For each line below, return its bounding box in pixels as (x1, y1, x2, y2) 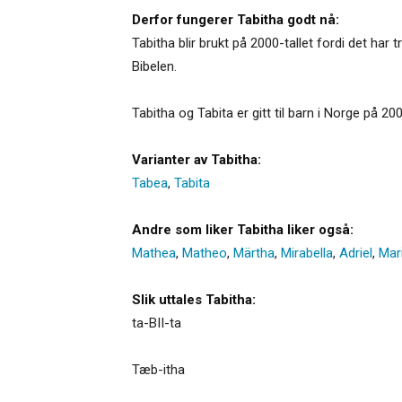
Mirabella (281, 244, 333, 261)
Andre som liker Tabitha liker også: (132, 221, 354, 238)
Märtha (233, 244, 275, 261)
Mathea (132, 244, 176, 261)
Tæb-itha (132, 361, 185, 378)
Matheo (182, 244, 227, 261)
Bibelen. (132, 57, 177, 74)
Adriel (339, 244, 372, 261)
